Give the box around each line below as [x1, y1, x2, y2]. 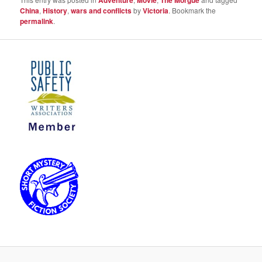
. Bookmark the [168, 5, 216, 16]
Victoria [143, 5, 169, 16]
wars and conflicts [71, 5, 132, 16]
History [43, 5, 68, 16]
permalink [20, 16, 54, 27]
